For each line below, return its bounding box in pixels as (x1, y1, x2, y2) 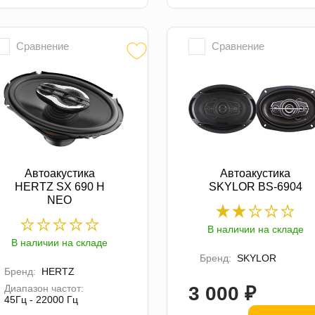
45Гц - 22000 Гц (4, 294, 78, 306)
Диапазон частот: (4, 283, 84, 295)
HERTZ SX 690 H (14, 181, 105, 193)
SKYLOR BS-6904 (208, 181, 302, 193)
